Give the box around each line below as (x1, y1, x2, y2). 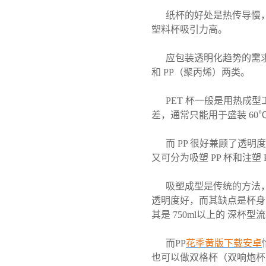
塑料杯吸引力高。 (151, 24, 227, 34)
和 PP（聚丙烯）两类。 (151, 67, 250, 77)
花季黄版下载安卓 (186, 238, 262, 248)
